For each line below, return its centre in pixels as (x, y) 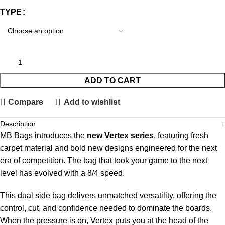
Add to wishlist (92, 102)
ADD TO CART (113, 80)
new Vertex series (120, 135)
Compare (26, 102)
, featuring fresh (181, 135)
